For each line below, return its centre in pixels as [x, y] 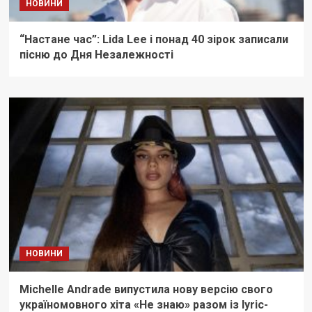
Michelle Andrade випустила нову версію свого [146, 290]
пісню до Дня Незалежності [96, 55]
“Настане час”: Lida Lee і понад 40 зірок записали [154, 40]
